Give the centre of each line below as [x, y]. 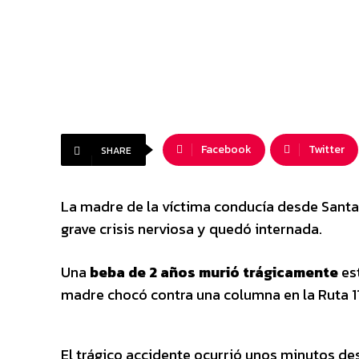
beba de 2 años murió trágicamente [216, 272]
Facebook [226, 150]
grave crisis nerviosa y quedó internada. [192, 229]
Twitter [327, 150]
